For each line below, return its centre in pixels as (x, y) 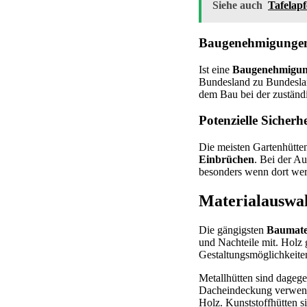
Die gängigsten (233, 230)
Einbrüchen (226, 159)
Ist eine (216, 69)
